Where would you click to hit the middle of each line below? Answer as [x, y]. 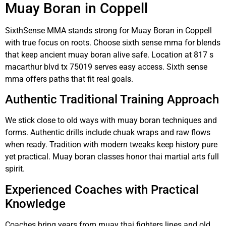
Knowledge [35, 204]
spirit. [15, 169]
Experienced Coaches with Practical [102, 189]
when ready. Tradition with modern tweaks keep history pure [111, 145]
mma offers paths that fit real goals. [69, 79]
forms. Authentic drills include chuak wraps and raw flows [108, 133]
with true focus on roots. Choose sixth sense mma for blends [113, 42]
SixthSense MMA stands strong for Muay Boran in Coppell [108, 30]
